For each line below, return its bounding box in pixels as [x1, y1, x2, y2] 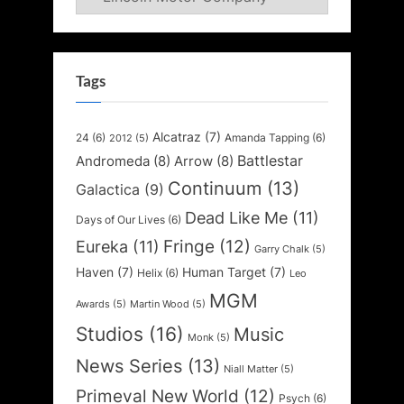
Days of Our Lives [76, 212, 165, 226]
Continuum [168, 177, 262, 199]
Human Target [182, 264, 266, 280]
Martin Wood [130, 298, 189, 310]
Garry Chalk [254, 243, 309, 255]
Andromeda [76, 152, 150, 170]
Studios [76, 321, 143, 345]
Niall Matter [224, 363, 278, 375]
